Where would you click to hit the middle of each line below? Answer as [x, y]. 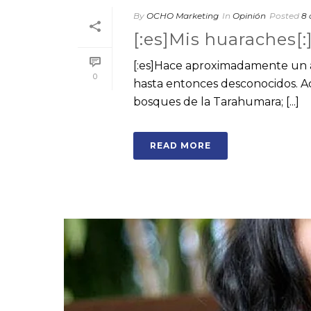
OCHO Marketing [183, 16]
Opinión [249, 16]
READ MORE [180, 145]
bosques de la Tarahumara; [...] [216, 102]
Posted [284, 16]
